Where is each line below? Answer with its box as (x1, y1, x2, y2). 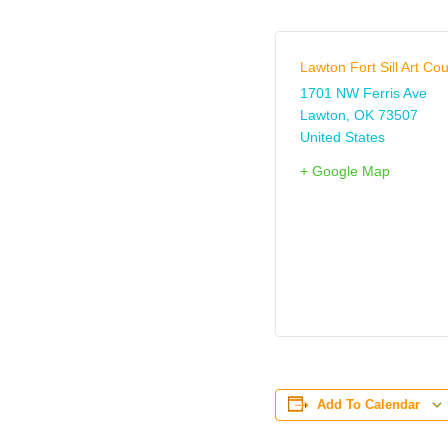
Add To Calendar (317, 398, 420, 412)
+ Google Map (300, 163, 390, 179)
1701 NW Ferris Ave (300, 85, 427, 101)
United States (300, 129, 385, 145)
